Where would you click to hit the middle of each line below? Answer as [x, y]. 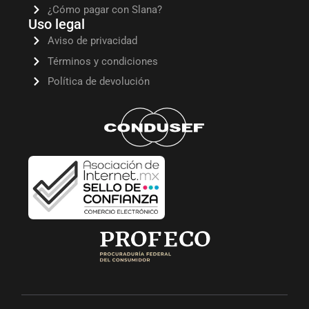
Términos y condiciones [102, 61]
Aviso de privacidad [92, 41]
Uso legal [57, 24]
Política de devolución [98, 82]
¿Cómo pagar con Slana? [104, 10]
